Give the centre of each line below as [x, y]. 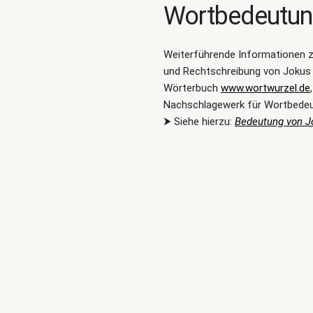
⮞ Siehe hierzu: [199, 122]
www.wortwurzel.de [265, 88]
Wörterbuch [192, 88]
